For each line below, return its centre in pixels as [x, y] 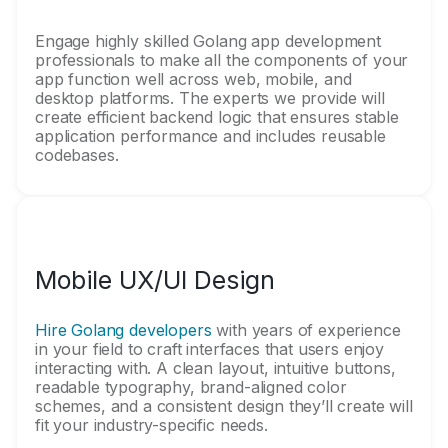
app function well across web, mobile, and [193, 79]
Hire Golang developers [123, 330]
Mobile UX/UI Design [155, 280]
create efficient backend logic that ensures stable [217, 117]
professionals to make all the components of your [222, 60]
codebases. [77, 155]
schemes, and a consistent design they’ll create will [224, 406]
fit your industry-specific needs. [151, 425]
